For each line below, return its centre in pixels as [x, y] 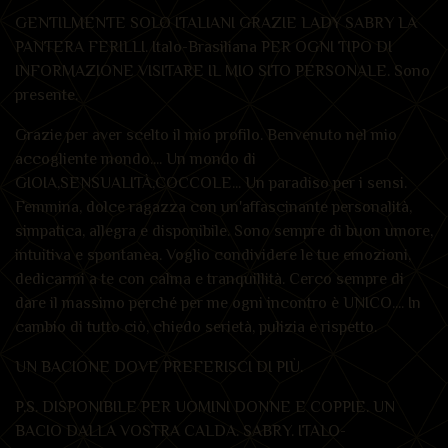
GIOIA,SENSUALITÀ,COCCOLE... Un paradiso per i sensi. [211, 182]
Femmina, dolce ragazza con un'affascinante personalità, [213, 206]
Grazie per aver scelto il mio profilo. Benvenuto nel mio [206, 134]
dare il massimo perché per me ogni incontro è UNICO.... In [218, 302]
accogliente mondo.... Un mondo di [135, 158]
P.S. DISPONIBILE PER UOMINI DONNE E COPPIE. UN [205, 406]
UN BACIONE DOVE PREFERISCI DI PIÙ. [161, 366]
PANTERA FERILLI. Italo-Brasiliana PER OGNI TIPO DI [203, 46]
